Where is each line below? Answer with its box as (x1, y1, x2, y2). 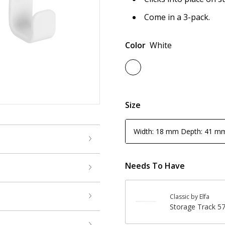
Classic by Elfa (170, 192, 209, 201)
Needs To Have (125, 160, 185, 171)
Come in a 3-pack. (144, 12, 210, 23)
